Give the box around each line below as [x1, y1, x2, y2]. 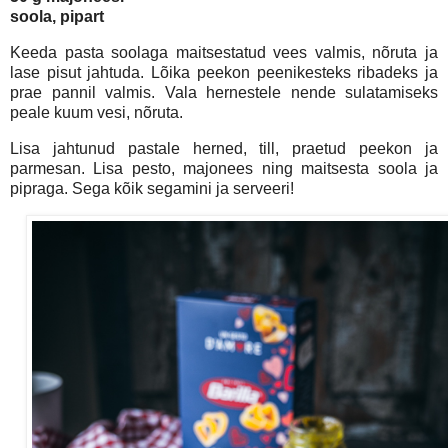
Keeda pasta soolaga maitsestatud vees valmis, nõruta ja [10, 44, 438, 62]
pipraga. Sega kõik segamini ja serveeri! [10, 180, 294, 198]
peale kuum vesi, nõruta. [10, 104, 183, 122]
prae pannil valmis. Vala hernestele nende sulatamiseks [10, 84, 438, 102]
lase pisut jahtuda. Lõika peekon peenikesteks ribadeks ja [10, 64, 438, 82]
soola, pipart [10, 8, 104, 26]
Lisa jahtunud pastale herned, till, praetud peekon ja [10, 140, 438, 158]
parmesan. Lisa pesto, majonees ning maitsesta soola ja [10, 160, 438, 178]
